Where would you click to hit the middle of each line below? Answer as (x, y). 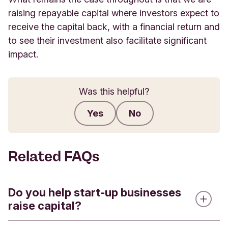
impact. (23, 54)
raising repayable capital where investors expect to (114, 13)
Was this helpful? (114, 91)
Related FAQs (54, 156)
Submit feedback (142, 131)
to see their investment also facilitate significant (107, 40)
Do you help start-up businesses (95, 192)
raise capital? (45, 206)
